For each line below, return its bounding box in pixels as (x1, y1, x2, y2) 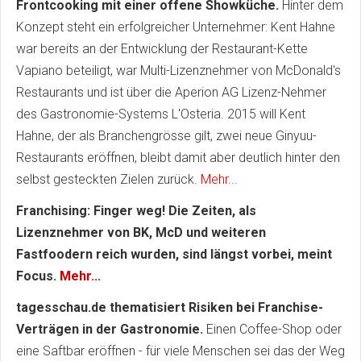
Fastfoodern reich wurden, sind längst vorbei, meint (16, 246, 332, 262)
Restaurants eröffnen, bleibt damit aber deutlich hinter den (16, 149, 340, 165)
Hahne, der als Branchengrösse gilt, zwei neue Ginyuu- (16, 127, 317, 143)
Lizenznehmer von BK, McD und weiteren (16, 224, 266, 240)
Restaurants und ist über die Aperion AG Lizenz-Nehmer (16, 84, 326, 100)
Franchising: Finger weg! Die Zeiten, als (16, 202, 256, 218)
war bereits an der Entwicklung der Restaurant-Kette (16, 40, 308, 56)
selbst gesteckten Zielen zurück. (16, 171, 197, 187)
